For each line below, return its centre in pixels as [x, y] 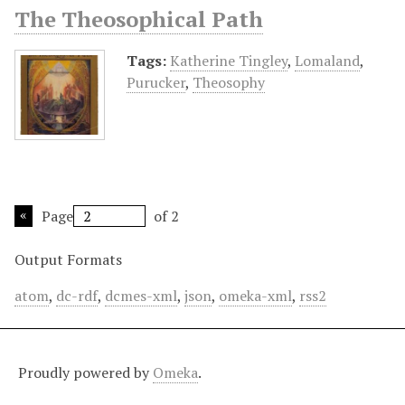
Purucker [156, 82]
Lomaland [327, 60]
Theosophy [229, 82]
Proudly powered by [85, 372]
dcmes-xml [141, 295]
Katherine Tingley [229, 60]
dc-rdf [77, 295]
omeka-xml [255, 295]
